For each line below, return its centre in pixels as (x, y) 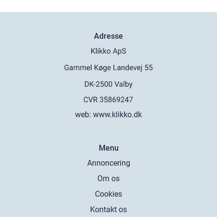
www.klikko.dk (117, 115)
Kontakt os (108, 209)
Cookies (108, 194)
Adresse (108, 36)
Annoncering (108, 163)
